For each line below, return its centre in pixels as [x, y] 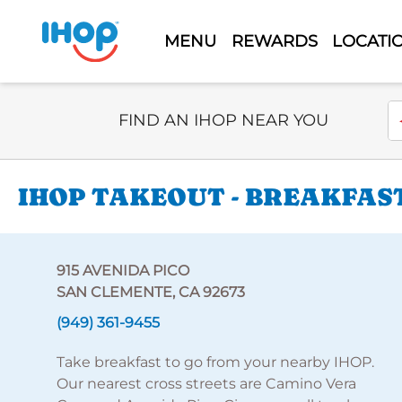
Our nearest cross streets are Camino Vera [206, 384]
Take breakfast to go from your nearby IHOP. [215, 362]
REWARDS [274, 41]
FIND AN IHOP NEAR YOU [223, 120]
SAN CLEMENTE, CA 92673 [150, 292]
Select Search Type [185, 110]
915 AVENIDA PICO [122, 271]
